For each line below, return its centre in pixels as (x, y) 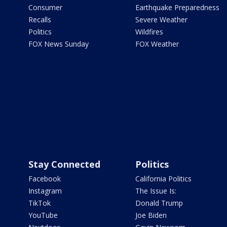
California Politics (163, 179)
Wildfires (149, 32)
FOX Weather (157, 44)
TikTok (40, 203)
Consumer (45, 8)
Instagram (45, 191)
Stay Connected (64, 164)
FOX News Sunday (59, 44)
